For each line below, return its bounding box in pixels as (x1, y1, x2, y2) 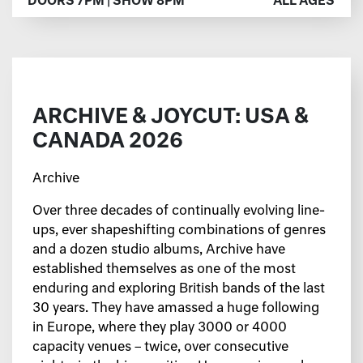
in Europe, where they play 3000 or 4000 (32, 322, 287, 335)
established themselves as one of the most (32, 263, 296, 277)
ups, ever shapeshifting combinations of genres (32, 224, 326, 238)
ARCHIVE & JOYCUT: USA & (32, 108, 309, 129)
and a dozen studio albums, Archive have (32, 244, 285, 258)
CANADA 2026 (32, 132, 183, 153)
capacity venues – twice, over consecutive (32, 341, 288, 355)
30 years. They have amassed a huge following (32, 302, 319, 316)
